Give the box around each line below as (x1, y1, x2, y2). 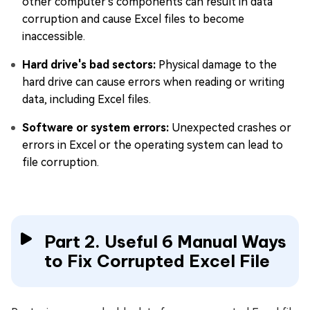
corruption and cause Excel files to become (22, 12, 244, 26)
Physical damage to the (158, 58, 277, 71)
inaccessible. (22, 30, 85, 43)
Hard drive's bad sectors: (22, 58, 158, 71)
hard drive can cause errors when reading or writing (22, 75, 284, 89)
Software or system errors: (22, 121, 172, 134)
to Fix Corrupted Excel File (44, 250, 270, 271)
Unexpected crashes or (172, 121, 291, 134)
